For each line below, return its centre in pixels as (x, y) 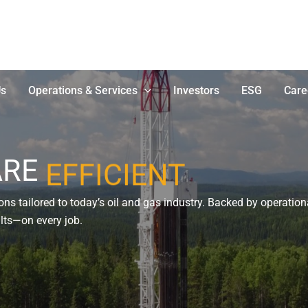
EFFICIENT (115, 170)
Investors (196, 90)
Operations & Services (83, 90)
